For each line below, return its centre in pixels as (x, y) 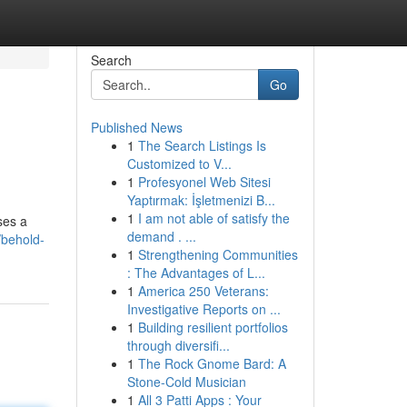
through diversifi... (178, 345)
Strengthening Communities (218, 254)
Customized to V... (179, 164)
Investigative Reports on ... (203, 309)
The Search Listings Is (202, 145)
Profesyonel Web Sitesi (204, 182)
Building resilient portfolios (213, 327)
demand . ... (161, 236)
